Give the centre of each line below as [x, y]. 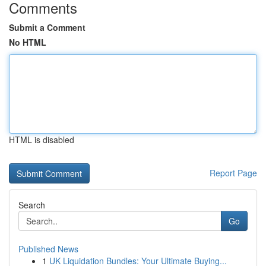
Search [32, 205]
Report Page [233, 173]
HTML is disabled [42, 140]
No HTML [28, 42]
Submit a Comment [47, 27]
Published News [48, 249]
